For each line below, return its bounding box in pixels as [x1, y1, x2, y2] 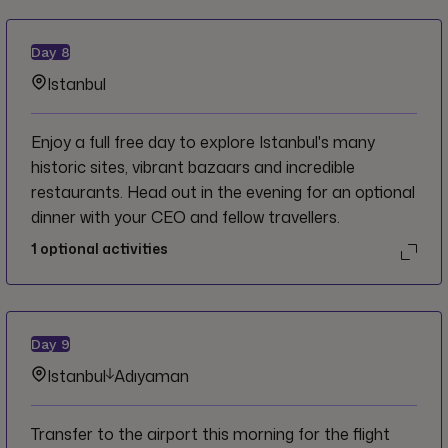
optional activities [37, 239, 168, 259]
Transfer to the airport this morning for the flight [31, 423, 390, 446]
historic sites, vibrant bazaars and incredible [31, 156, 355, 179]
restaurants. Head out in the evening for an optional [31, 181, 127, 204]
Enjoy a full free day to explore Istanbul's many [31, 131, 375, 154]
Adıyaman [114, 365, 189, 388]
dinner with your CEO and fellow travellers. [31, 206, 340, 229]
